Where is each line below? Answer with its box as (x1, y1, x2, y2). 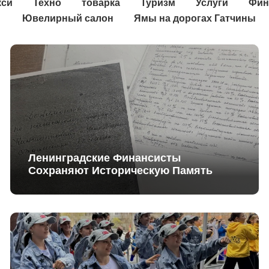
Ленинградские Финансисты (28, 150, 181, 165)
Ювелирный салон (22, 11, 113, 25)
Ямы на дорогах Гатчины (134, 11, 256, 25)
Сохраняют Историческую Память (28, 162, 213, 178)
